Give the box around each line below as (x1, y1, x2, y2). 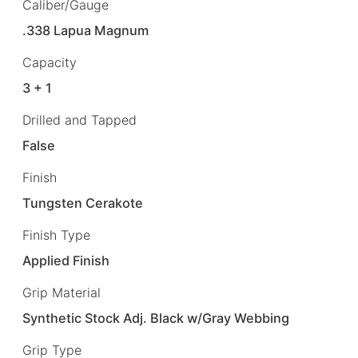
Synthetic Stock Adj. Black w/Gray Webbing (22, 310, 290, 327)
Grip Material (22, 284, 101, 301)
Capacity (22, 54, 77, 70)
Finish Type (22, 227, 90, 244)
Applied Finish (22, 253, 110, 269)
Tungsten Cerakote (22, 195, 144, 212)
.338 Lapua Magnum (22, 22, 149, 38)
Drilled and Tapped (22, 111, 137, 128)
